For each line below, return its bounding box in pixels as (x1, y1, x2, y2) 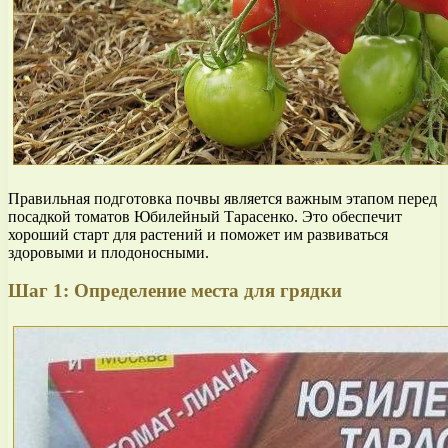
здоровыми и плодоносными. (8, 243, 209, 261)
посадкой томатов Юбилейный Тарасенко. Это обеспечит (8, 207, 402, 225)
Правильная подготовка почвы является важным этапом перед (8, 189, 437, 207)
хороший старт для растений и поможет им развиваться (8, 225, 388, 243)
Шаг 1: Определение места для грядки (8, 280, 342, 302)
